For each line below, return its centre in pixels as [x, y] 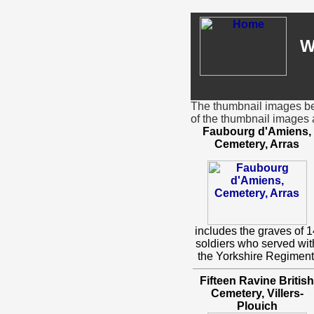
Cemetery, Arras [257, 144]
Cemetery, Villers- [257, 293]
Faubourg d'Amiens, [257, 131]
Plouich [257, 306]
